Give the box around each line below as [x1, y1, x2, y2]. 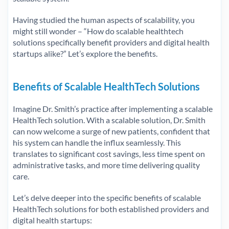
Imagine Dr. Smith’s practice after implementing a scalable [13, 103, 213, 113]
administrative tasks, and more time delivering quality [13, 159, 200, 170]
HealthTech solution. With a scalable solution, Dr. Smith [13, 114, 205, 125]
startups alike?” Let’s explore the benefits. [13, 48, 157, 58]
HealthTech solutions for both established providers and [13, 203, 209, 214]
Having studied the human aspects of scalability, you [13, 14, 195, 25]
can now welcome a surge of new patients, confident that [13, 126, 210, 136]
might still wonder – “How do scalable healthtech [13, 26, 184, 36]
